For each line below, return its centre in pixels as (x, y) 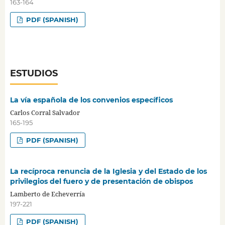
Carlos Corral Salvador (45, 112)
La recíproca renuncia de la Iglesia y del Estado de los (108, 171)
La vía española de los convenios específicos (91, 100)
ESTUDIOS (34, 73)
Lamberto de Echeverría (47, 194)
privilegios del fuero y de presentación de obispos (101, 181)
